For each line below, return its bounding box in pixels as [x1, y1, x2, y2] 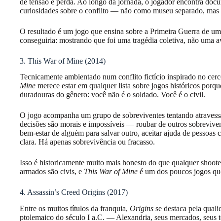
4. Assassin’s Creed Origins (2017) [20, 188, 128, 197]
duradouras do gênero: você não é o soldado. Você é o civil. [20, 90, 205, 99]
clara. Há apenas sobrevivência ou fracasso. [20, 138, 155, 147]
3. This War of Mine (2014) [20, 56, 106, 65]
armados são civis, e [20, 167, 84, 176]
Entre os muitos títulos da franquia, [20, 204, 130, 213]
